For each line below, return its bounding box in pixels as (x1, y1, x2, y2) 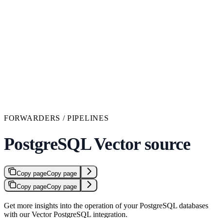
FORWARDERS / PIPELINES (4, 113, 109, 122)
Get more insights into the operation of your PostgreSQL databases (4, 201, 208, 210)
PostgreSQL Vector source (4, 134, 191, 154)
